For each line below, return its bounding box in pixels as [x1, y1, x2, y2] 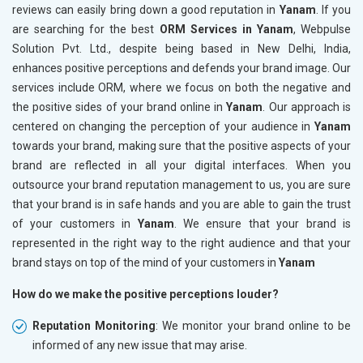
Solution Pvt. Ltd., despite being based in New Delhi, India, [12, 42, 351, 56]
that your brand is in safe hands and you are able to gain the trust [12, 198, 351, 211]
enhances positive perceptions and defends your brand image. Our [12, 62, 351, 75]
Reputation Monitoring [32, 319, 156, 333]
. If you [315, 3, 352, 17]
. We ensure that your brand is [173, 217, 352, 231]
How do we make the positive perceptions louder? [12, 288, 279, 301]
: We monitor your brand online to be [156, 319, 351, 333]
